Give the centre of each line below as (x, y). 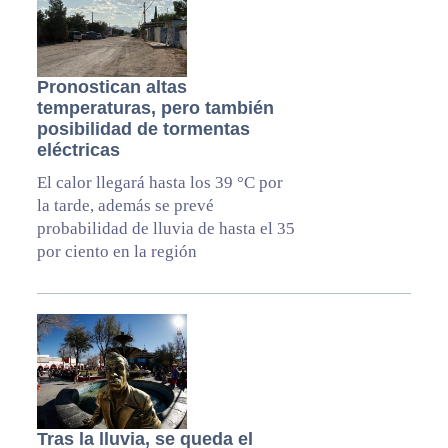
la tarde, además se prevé (125, 206)
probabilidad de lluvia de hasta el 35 (165, 229)
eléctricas (78, 150)
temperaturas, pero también (155, 108)
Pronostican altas (111, 87)
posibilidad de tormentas (143, 129)
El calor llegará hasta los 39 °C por (159, 183)
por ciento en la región (116, 252)
